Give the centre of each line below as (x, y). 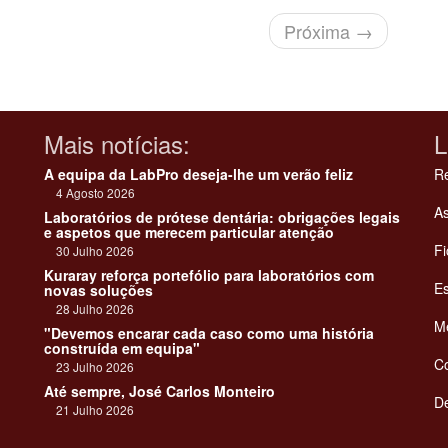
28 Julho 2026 (89, 309)
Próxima (319, 31)
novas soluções (98, 290)
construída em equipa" (122, 348)
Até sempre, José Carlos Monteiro (159, 391)
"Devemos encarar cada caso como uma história (209, 333)
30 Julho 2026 (89, 251)
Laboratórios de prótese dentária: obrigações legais (222, 217)
